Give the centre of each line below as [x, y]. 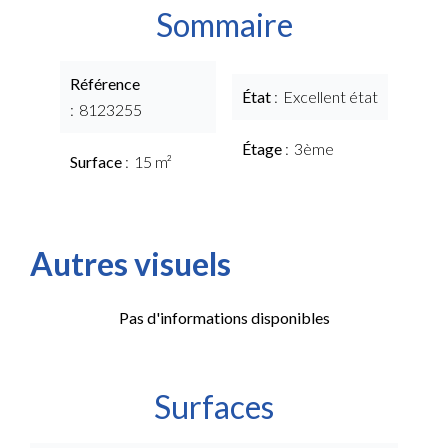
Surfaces [214, 406]
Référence [105, 83]
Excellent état [330, 96]
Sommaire [224, 24]
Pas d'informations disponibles [224, 317]
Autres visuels [130, 263]
